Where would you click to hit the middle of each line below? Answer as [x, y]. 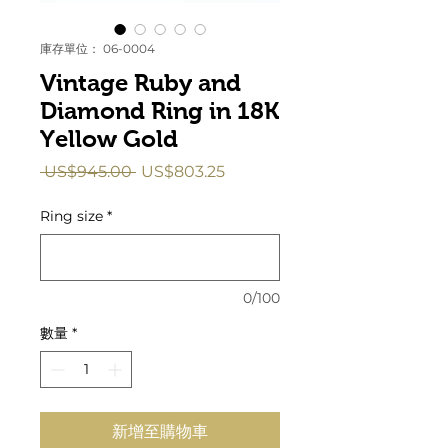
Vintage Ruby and [140, 82]
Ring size [71, 215]
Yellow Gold [109, 138]
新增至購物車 [160, 431]
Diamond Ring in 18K [159, 110]
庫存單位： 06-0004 [97, 48]
